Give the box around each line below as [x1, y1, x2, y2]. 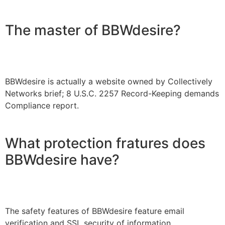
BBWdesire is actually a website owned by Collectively [5, 76, 212, 86]
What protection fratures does [5, 135, 205, 152]
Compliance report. [5, 100, 79, 110]
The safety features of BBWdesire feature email [5, 206, 184, 216]
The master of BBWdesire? [5, 21, 181, 39]
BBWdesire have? [5, 151, 120, 169]
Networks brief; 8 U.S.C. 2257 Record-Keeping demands [5, 88, 219, 98]
